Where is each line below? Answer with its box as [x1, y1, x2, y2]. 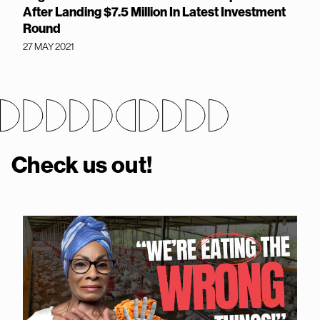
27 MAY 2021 [23, 40, 74, 53]
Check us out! [11, 150, 153, 179]
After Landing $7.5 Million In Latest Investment [23, 4, 286, 20]
